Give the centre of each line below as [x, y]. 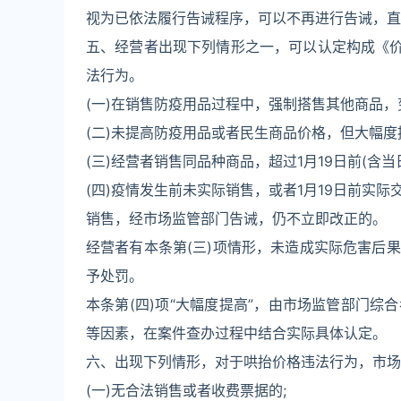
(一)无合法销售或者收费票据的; [186, 390]
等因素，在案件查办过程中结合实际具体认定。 [236, 333]
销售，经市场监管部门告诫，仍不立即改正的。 [236, 218]
